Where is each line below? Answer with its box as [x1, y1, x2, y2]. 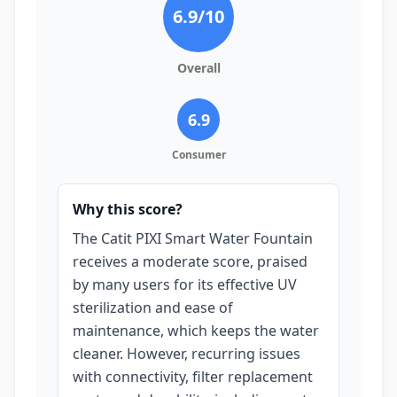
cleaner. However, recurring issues [73, 344, 300, 363]
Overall [176, 59, 221, 76]
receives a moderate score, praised [73, 252, 307, 271]
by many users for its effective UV [73, 275, 297, 294]
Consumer [171, 147, 226, 162]
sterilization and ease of [73, 298, 233, 317]
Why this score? [73, 199, 183, 219]
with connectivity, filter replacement [73, 367, 313, 386]
